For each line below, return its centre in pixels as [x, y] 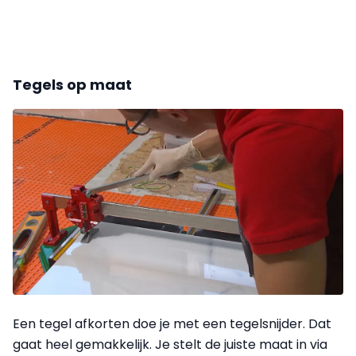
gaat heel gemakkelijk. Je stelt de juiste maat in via [170, 345]
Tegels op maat [72, 85]
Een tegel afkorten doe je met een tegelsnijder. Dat [172, 324]
